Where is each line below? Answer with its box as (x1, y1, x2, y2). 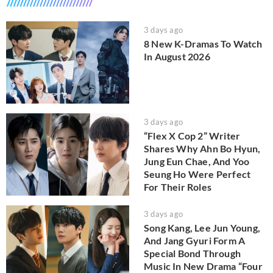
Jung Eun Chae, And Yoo (144, 155, 250, 167)
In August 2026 (144, 51, 210, 63)
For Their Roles (144, 180, 211, 193)
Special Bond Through (144, 247, 241, 259)
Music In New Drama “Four (144, 260, 263, 272)
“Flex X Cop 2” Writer (144, 129, 241, 141)
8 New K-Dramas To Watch (144, 38, 263, 50)
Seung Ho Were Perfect (144, 168, 251, 180)
